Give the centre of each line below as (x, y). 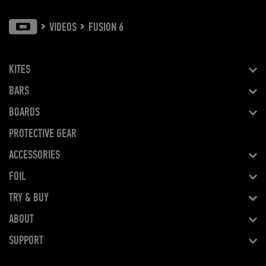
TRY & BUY (29, 198)
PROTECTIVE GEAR (43, 134)
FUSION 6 (106, 28)
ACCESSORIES (34, 155)
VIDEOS (63, 28)
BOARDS (24, 113)
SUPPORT (26, 241)
